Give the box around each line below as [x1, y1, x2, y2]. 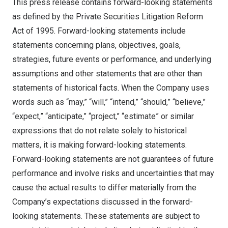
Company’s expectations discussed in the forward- [12, 197, 193, 207]
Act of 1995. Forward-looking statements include [12, 26, 186, 36]
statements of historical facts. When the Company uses [12, 83, 209, 93]
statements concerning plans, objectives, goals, [12, 40, 181, 50]
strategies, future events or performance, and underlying [12, 54, 211, 64]
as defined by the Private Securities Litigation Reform [12, 12, 203, 21]
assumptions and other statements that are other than [12, 69, 202, 78]
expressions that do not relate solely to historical [12, 126, 187, 135]
